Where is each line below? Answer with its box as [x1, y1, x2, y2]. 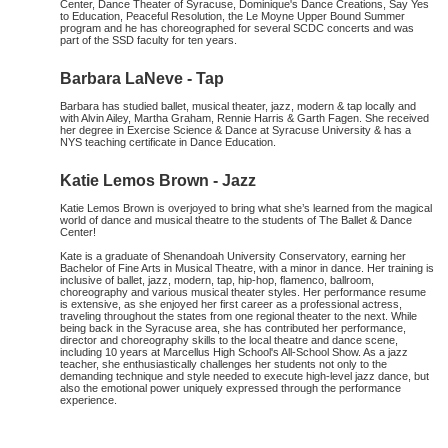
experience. [60, 394, 117, 406]
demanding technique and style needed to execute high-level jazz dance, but [60, 370, 429, 382]
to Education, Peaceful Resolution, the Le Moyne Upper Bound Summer [60, 10, 405, 22]
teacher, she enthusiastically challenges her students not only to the [60, 358, 387, 370]
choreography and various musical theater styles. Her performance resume [60, 286, 426, 298]
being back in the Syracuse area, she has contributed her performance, [60, 322, 406, 334]
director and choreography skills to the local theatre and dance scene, [60, 334, 398, 346]
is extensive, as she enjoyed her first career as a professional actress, [60, 298, 402, 310]
